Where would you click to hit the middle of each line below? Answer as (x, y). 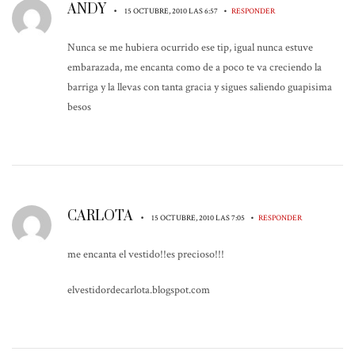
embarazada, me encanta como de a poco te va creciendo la (195, 67)
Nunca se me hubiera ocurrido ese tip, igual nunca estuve (190, 47)
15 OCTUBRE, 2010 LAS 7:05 (199, 218)
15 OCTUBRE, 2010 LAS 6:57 (172, 11)
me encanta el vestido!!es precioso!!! (146, 254)
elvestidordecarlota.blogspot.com (139, 290)
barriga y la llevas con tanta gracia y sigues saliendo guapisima (200, 87)
